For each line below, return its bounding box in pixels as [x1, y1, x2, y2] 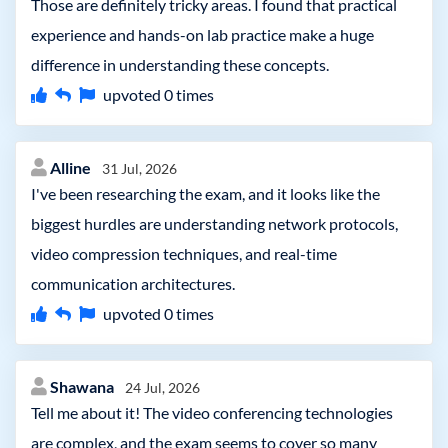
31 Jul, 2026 [102, 160, 177, 177]
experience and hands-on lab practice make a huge [31, 25, 374, 44]
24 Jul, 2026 [125, 379, 200, 396]
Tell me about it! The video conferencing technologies [31, 403, 393, 422]
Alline [50, 158, 94, 177]
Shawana [50, 377, 117, 396]
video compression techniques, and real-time [31, 244, 337, 263]
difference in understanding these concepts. [31, 55, 329, 74]
